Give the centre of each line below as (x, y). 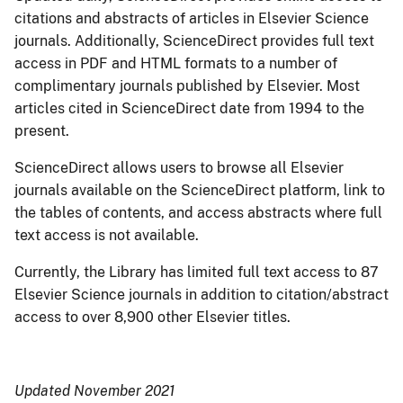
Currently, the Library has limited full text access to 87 (197, 273)
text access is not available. (107, 236)
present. (42, 131)
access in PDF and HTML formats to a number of (176, 64)
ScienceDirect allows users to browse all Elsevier (179, 168)
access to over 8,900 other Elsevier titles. (152, 318)
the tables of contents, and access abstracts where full (198, 213)
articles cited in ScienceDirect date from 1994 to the (189, 109)
